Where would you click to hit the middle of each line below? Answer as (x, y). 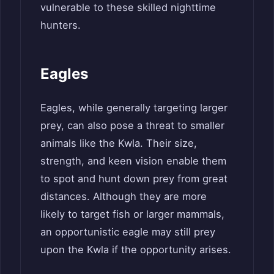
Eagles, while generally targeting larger (134, 108)
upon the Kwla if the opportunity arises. (136, 250)
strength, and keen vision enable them (133, 161)
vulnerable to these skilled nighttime (128, 8)
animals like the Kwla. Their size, (119, 143)
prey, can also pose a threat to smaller (132, 126)
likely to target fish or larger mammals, (132, 214)
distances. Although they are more (124, 197)
